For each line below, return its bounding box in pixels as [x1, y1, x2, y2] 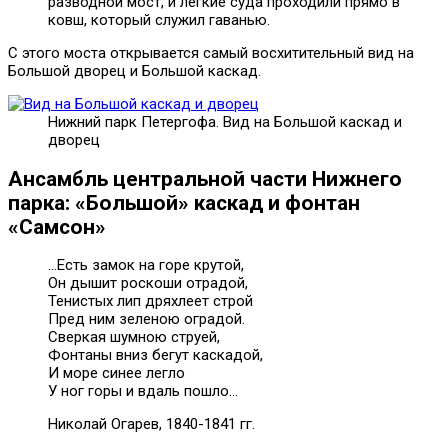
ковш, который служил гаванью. [48, 11, 270, 30]
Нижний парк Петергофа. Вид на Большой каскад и [48, 113, 402, 132]
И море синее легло [48, 364, 185, 383]
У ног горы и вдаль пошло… [48, 382, 238, 401]
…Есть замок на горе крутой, [48, 256, 244, 275]
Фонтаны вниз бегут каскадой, [48, 346, 263, 365]
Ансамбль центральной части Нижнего [8, 166, 402, 191]
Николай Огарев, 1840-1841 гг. [48, 415, 255, 434]
